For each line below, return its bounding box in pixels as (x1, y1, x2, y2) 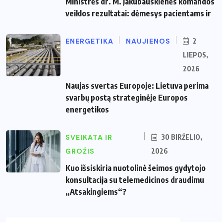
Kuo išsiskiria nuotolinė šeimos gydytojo (65, 163, 206, 173)
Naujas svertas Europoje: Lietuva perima (65, 81, 209, 91)
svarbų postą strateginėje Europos (65, 93, 188, 103)
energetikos (65, 105, 109, 115)
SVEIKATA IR (65, 133, 112, 142)
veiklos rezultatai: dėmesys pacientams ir (65, 8, 211, 19)
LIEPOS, (183, 51, 208, 59)
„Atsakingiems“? (65, 187, 126, 197)
